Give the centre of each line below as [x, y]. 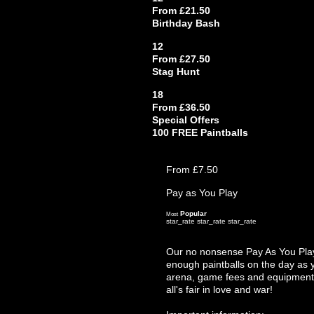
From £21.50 [181, 11]
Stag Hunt [176, 71]
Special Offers [186, 120]
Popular [193, 213]
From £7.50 [192, 170]
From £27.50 [181, 59]
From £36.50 [181, 107]
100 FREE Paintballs [200, 132]
